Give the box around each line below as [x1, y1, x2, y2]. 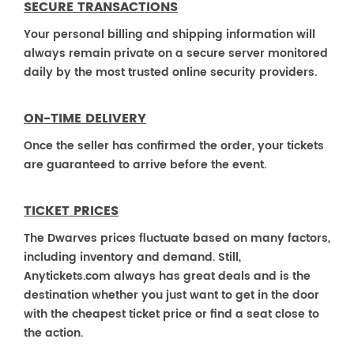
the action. [24, 324, 83, 342]
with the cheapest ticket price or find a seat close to [24, 305, 319, 323]
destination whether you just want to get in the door [24, 286, 319, 304]
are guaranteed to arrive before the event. [24, 156, 266, 174]
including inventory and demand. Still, [24, 248, 241, 266]
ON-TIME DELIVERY [24, 108, 146, 129]
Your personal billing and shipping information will [24, 25, 315, 43]
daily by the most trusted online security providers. [24, 63, 317, 81]
